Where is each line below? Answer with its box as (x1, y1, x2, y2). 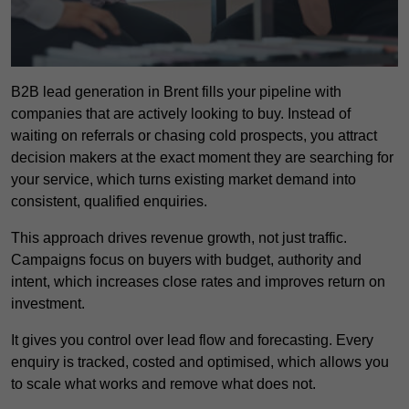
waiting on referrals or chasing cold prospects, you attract (11, 128, 377, 144)
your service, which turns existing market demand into (11, 172, 356, 188)
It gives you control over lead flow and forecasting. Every (11, 332, 373, 349)
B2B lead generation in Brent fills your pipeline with (11, 84, 341, 100)
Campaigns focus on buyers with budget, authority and (11, 252, 362, 268)
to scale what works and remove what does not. (11, 376, 316, 393)
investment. (11, 296, 85, 312)
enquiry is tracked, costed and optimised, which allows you (11, 354, 389, 371)
